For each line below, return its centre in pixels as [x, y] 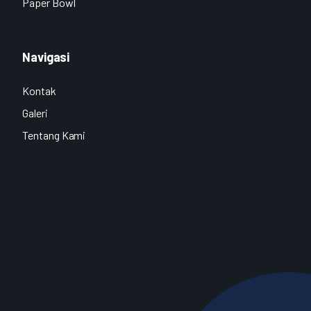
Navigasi [46, 57]
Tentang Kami [54, 135]
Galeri [35, 112]
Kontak [39, 90]
